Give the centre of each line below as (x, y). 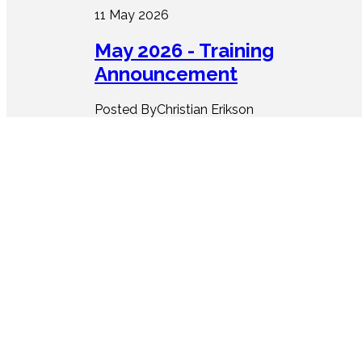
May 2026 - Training (184, 51)
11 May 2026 (132, 15)
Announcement (166, 74)
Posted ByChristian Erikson (174, 109)
